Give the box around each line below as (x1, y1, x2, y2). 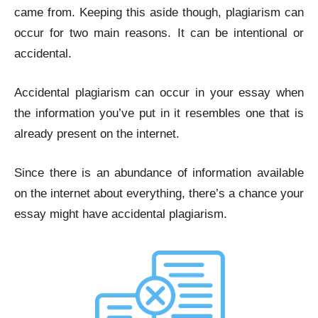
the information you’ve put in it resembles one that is (14, 106, 304, 120)
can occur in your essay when (129, 86, 305, 99)
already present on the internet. (14, 127, 183, 141)
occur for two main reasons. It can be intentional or (14, 26, 304, 40)
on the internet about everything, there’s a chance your (14, 187, 304, 200)
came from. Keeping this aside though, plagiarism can (14, 6, 304, 19)
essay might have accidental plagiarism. (14, 207, 227, 221)
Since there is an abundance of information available (14, 166, 304, 180)
